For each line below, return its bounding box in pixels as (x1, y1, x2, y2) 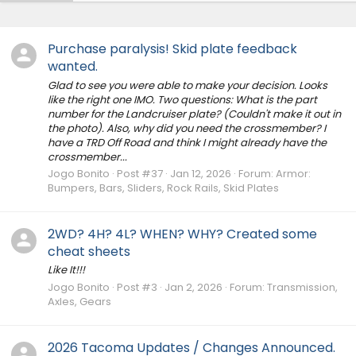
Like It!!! (48, 262, 85, 278)
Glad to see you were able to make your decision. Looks (48, 77, 327, 93)
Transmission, (267, 279, 338, 295)
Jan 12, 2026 (170, 165, 231, 181)
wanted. (48, 57, 98, 76)
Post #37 (117, 165, 163, 181)
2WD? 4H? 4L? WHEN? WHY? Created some (48, 225, 317, 244)
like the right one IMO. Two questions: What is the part (48, 91, 317, 107)
